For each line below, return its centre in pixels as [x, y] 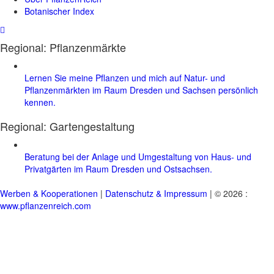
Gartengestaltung [92, 126]
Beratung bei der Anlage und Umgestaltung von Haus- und [138, 156]
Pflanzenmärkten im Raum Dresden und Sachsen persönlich [141, 90]
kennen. [40, 102]
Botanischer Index [59, 11]
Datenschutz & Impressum [156, 193]
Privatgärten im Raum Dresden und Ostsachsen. [118, 168]
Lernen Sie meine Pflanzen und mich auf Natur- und [125, 77]
